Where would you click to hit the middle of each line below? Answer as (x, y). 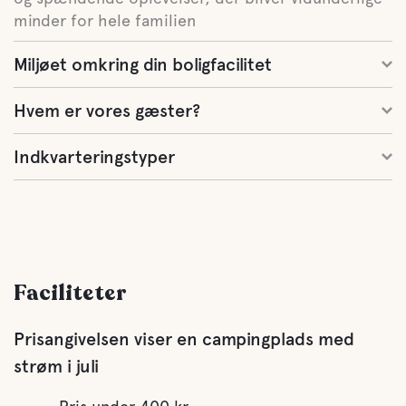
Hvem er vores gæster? (107, 111)
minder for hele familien (105, 20)
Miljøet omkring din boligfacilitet (143, 64)
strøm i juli (56, 366)
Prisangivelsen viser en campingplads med (184, 339)
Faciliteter (70, 293)
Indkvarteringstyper (94, 157)
